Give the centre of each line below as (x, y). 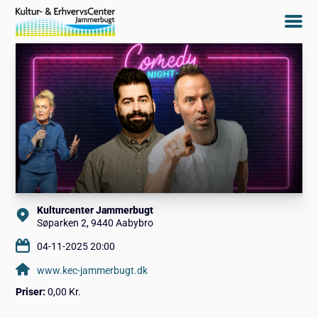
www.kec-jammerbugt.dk (93, 270)
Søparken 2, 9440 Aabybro (95, 223)
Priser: (31, 292)
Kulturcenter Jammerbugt (95, 210)
